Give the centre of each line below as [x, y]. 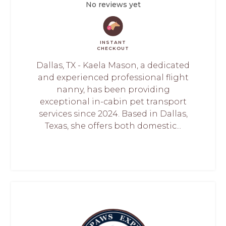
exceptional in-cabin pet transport [113, 102]
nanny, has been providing [113, 90]
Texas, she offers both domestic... [113, 126]
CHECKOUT [113, 48]
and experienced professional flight [113, 78]
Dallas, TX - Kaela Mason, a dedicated [113, 66]
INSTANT [113, 42]
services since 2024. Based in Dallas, [113, 114]
